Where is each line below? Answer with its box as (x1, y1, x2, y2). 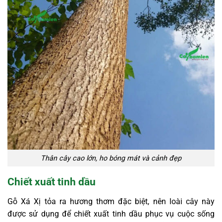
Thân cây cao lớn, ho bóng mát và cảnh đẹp (41, 154, 181, 163)
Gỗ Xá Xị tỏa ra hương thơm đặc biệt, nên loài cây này (7, 197, 215, 207)
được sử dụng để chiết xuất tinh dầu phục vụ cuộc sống (7, 209, 215, 219)
